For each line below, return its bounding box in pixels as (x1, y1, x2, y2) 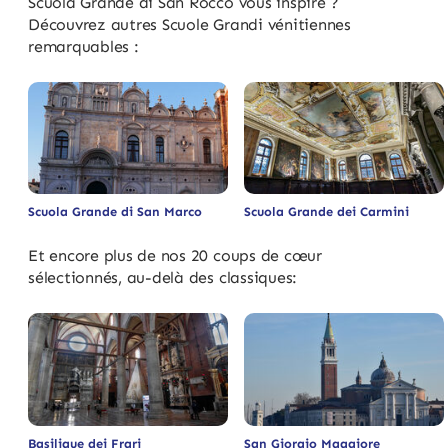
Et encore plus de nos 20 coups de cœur (28, 246, 322, 266)
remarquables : (28, 36, 139, 56)
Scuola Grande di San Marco (28, 204, 202, 220)
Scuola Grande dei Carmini (244, 204, 409, 220)
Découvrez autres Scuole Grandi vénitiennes (28, 14, 351, 34)
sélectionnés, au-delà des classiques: (28, 268, 298, 288)
